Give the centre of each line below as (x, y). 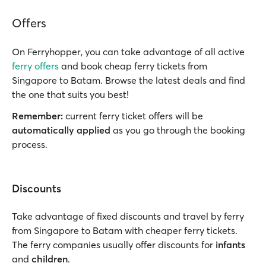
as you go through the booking (178, 130)
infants (230, 245)
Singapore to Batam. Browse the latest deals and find (129, 80)
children (50, 259)
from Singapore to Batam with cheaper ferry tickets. (125, 230)
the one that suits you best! (70, 94)
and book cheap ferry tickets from (133, 66)
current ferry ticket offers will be (133, 116)
